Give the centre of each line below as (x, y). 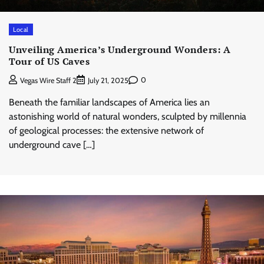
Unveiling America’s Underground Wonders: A (120, 49)
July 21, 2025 (108, 80)
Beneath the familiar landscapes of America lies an (109, 102)
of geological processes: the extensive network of (106, 130)
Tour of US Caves (49, 61)
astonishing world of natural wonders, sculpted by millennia (128, 116)
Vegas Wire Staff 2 (48, 80)
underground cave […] (52, 144)
